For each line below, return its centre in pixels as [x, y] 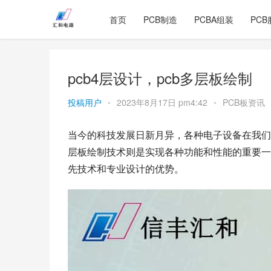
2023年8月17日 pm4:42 [163, 102]
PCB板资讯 [244, 102]
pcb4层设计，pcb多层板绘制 [160, 78]
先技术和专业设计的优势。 [126, 168]
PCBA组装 [214, 19]
